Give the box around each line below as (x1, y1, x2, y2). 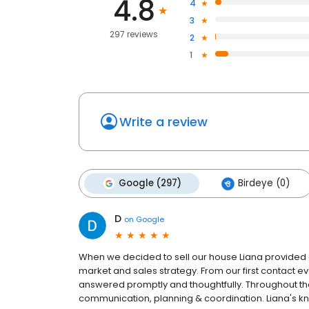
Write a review (119, 113, 208, 131)
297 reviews (110, 28, 159, 41)
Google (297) (119, 177, 181, 190)
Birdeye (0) (238, 177, 290, 190)
